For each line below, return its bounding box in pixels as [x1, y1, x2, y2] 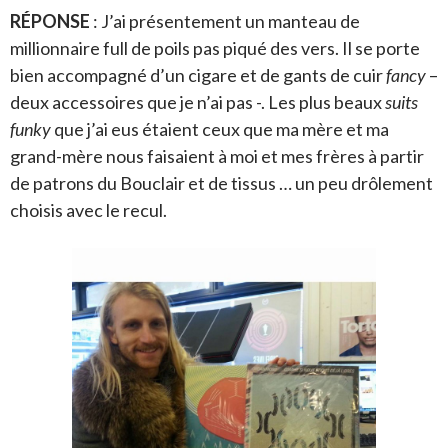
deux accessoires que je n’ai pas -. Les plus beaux [10, 90, 385, 113]
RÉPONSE [10, 9, 90, 32]
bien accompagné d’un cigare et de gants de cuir [10, 63, 386, 86]
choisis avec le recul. [10, 198, 167, 221]
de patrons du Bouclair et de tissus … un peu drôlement [10, 171, 433, 194]
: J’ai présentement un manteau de [90, 9, 360, 32]
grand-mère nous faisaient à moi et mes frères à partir [10, 144, 424, 167]
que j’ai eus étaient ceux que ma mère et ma [51, 117, 389, 140]
